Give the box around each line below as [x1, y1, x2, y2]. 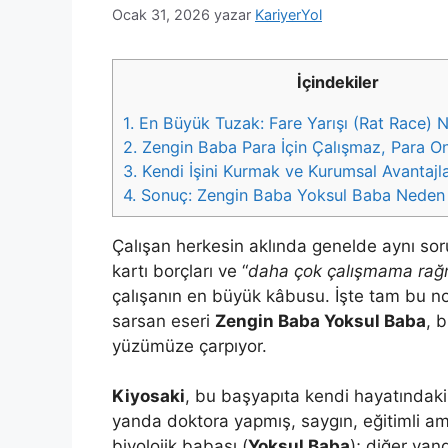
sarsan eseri [112, 310, 215, 331]
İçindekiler [296, 72, 379, 93]
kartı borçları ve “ [112, 260, 248, 281]
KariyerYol [255, 6, 322, 24]
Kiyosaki [112, 386, 185, 407]
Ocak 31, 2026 [112, 6, 210, 24]
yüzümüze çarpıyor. [112, 335, 267, 356]
